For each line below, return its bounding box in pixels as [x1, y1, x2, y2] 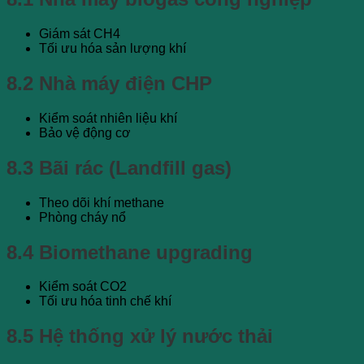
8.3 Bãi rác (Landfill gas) [6, 156, 232, 179]
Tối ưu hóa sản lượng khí [39, 41, 186, 55]
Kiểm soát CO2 [39, 279, 127, 294]
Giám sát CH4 [39, 26, 120, 41]
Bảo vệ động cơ [39, 125, 131, 140]
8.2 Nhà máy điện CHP [6, 71, 212, 94]
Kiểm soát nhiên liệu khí [39, 110, 177, 125]
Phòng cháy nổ [39, 210, 126, 224]
